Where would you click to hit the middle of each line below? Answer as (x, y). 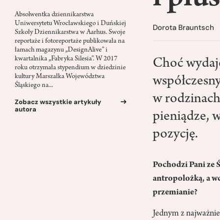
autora (26, 110)
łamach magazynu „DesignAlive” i (61, 51)
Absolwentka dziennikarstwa (54, 15)
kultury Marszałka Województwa (60, 77)
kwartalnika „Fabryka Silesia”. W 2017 (66, 59)
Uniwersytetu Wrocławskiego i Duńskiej (70, 24)
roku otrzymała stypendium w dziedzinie (70, 68)
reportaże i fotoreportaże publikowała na (70, 42)
